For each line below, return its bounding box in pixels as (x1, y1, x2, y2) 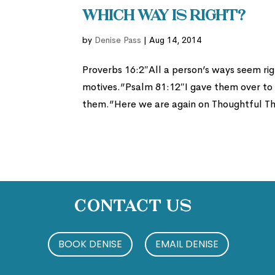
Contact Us (74, 198, 192, 215)
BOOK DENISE (58, 236, 122, 251)
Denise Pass (95, 34, 142, 45)
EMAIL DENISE (155, 236, 219, 251)
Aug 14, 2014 (149, 34, 202, 45)
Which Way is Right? (82, 9, 246, 24)
